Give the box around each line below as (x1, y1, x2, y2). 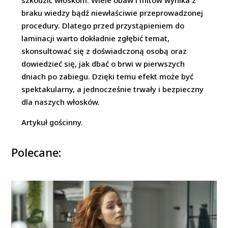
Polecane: (11, 145, 62, 160)
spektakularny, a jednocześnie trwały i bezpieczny (21, 84, 204, 94)
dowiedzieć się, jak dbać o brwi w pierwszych (21, 59, 185, 69)
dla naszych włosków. (21, 97, 100, 107)
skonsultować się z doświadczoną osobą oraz (21, 46, 187, 56)
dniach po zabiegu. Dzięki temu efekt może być (21, 71, 194, 81)
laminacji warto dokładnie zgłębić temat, (21, 33, 170, 43)
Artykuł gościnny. (21, 117, 83, 127)
